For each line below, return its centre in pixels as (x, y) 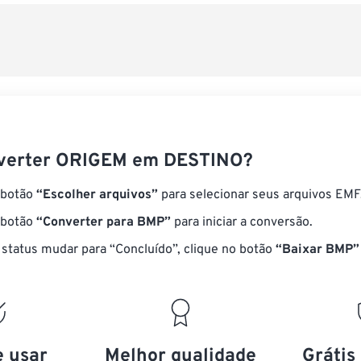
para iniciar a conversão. (242, 222)
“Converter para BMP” (104, 222)
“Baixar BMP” (317, 250)
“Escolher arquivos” (97, 195)
